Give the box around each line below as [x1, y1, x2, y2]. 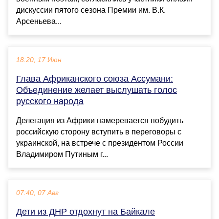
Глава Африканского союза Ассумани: [16, 73, 173, 84]
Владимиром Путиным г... [16, 150, 108, 158]
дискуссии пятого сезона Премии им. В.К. [16, 5, 166, 14]
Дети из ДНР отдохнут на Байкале [16, 206, 155, 217]
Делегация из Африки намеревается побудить [16, 116, 183, 125]
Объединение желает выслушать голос [16, 85, 177, 95]
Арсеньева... [16, 17, 62, 25]
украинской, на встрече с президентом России [16, 138, 183, 147]
